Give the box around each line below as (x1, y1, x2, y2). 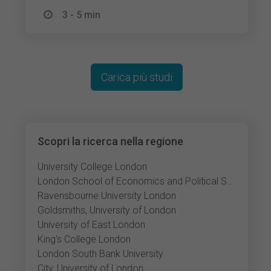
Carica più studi (101, 71, 173, 83)
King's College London (38, 233, 131, 245)
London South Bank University (38, 248, 164, 260)
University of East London (38, 219, 146, 230)
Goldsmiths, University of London (38, 204, 177, 216)
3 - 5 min (62, 9, 101, 21)
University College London (38, 161, 148, 172)
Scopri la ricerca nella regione (38, 135, 184, 148)
